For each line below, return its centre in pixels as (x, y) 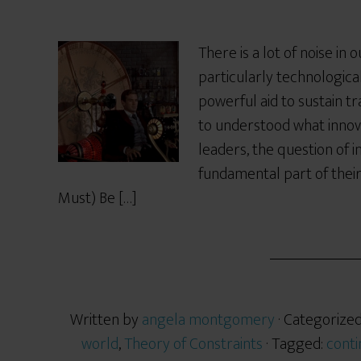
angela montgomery (208, 320)
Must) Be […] (98, 198)
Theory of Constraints (193, 344)
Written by (106, 320)
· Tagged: (296, 344)
